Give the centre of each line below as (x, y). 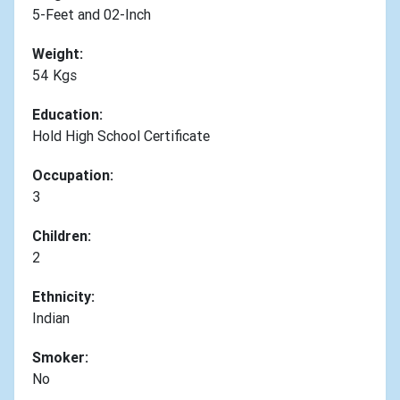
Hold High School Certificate (121, 135)
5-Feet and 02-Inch (92, 14)
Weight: (58, 53)
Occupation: (73, 175)
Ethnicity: (63, 296)
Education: (67, 114)
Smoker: (60, 357)
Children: (62, 235)
